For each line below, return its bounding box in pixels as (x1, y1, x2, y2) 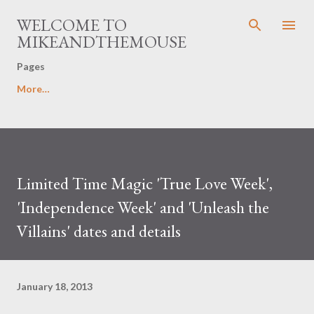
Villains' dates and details (17, 220, 181, 242)
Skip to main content (111, 11, 203, 23)
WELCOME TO (17, 14, 127, 36)
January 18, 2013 (17, 280, 93, 292)
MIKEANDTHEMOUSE (17, 31, 186, 53)
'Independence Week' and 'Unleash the (17, 196, 269, 218)
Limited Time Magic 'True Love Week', (17, 172, 273, 194)
